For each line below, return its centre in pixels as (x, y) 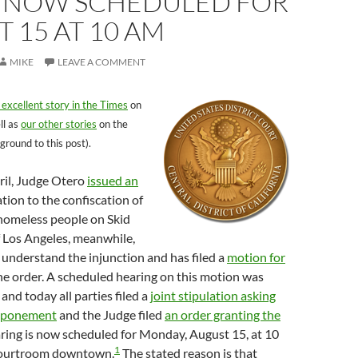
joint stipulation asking (213, 295)
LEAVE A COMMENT (101, 62)
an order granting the (223, 314)
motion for (256, 257)
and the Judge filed (111, 314)
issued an (113, 180)
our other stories (59, 124)
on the (112, 124)
